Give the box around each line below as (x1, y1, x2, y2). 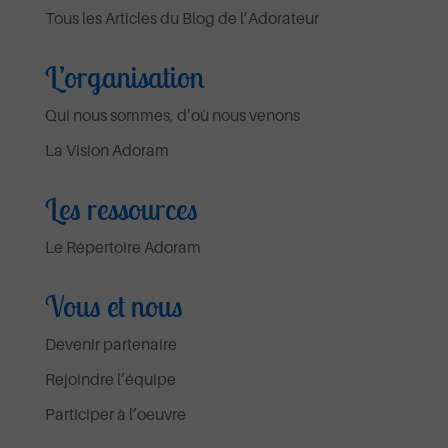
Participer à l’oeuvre (44, 403, 186, 424)
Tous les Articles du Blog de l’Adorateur (44, 7, 319, 28)
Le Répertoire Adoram (44, 236, 201, 257)
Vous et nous (44, 286, 183, 325)
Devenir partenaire (44, 333, 177, 354)
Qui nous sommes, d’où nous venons (44, 104, 300, 125)
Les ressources (44, 189, 198, 228)
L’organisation (44, 57, 204, 96)
